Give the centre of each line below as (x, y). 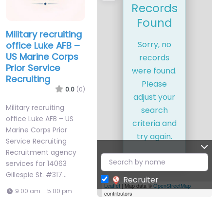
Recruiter (141, 180)
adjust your (154, 97)
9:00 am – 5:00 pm (44, 191)
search (154, 110)
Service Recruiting (36, 141)
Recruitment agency (41, 152)
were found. (154, 71)
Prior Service (33, 68)
